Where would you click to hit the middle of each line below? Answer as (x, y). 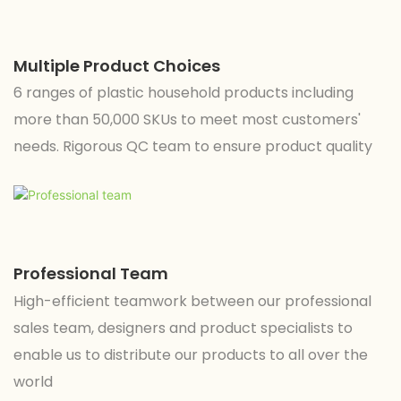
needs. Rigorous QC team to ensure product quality (193, 146)
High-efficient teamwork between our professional (192, 301)
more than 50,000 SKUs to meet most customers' (187, 119)
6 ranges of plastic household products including (183, 92)
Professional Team (91, 274)
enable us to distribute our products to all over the (191, 354)
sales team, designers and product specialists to (183, 328)
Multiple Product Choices (117, 65)
